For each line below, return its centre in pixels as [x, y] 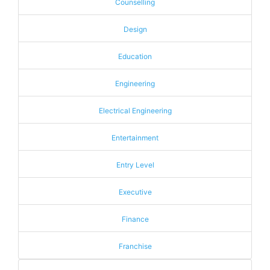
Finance [135, 219]
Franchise [135, 246]
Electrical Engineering [135, 111]
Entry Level [135, 165]
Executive [135, 192]
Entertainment [135, 138]
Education [135, 56]
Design [135, 29]
